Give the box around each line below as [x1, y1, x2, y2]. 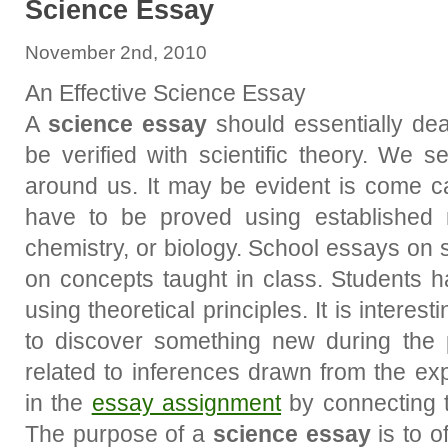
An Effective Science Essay [25, 80, 306, 106]
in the [25, 390, 92, 416]
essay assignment [91, 390, 282, 416]
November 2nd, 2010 [25, 42, 207, 63]
